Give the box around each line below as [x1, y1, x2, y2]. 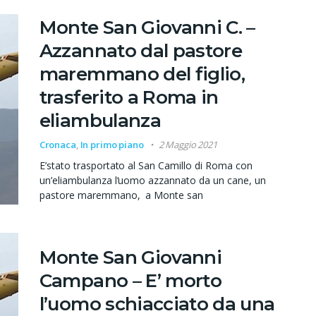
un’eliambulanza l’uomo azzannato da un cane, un [39, 173, 267, 187]
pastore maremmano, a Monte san [39, 188, 204, 202]
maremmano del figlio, [39, 62, 245, 85]
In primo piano [80, 138, 144, 151]
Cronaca [39, 138, 76, 151]
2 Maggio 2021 [158, 138, 217, 151]
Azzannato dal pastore [39, 39, 243, 62]
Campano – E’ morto [39, 269, 222, 293]
